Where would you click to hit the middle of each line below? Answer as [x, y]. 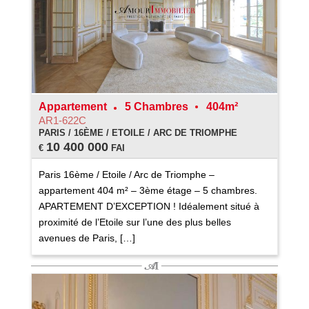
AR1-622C [62, 120]
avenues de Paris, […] [87, 238]
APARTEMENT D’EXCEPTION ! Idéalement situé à [149, 206]
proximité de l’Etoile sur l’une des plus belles [134, 222]
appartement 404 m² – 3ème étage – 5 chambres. [148, 190]
